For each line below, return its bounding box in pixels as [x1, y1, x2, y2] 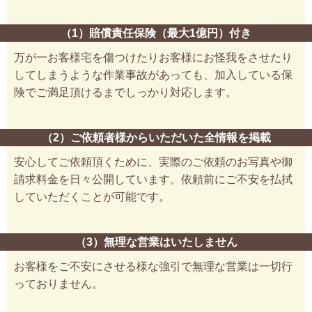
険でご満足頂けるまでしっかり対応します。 [14, 86, 237, 98]
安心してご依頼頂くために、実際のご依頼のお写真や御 [14, 155, 292, 168]
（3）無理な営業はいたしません [75, 235, 237, 248]
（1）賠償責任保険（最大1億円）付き [61, 26, 251, 39]
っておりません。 [14, 277, 103, 290]
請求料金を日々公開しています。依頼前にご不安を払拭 [14, 173, 292, 185]
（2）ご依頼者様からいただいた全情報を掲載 [41, 131, 271, 143]
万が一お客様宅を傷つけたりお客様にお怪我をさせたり [14, 51, 292, 63]
